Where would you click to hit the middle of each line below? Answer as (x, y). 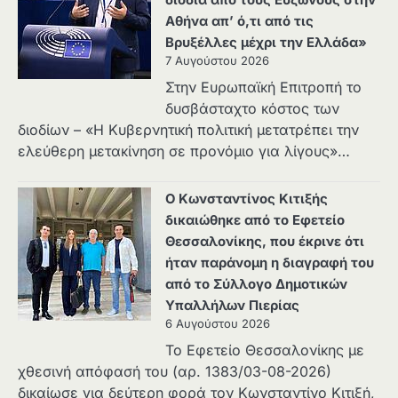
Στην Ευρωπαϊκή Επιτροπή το (263, 87)
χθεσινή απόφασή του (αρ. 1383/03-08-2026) (175, 371)
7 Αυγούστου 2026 (217, 60)
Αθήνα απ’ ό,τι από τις (239, 21)
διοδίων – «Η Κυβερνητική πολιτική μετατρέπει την (188, 129)
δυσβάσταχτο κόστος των (252, 108)
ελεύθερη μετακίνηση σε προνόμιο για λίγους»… (184, 151)
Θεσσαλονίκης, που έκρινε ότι (265, 241)
